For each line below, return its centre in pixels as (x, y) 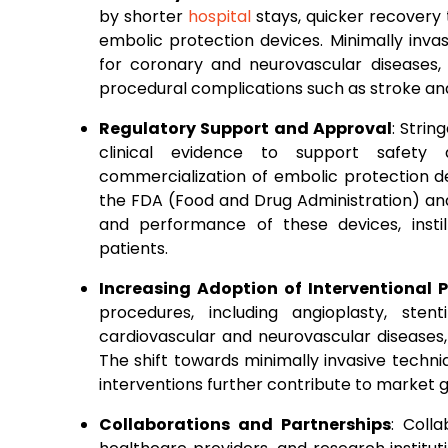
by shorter (143, 16)
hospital (219, 16)
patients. (133, 248)
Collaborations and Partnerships (245, 424)
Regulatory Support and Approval (246, 128)
